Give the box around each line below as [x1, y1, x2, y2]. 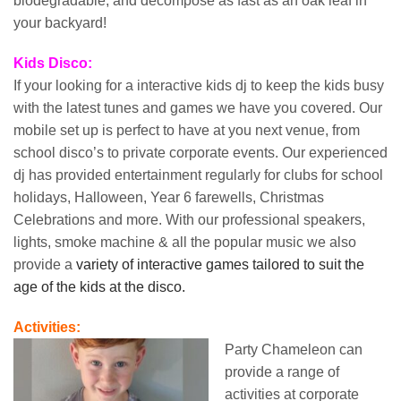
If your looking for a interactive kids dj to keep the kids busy [13, 78, 384, 93]
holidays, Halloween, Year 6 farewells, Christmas [13, 190, 324, 205]
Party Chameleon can [225, 342, 363, 357]
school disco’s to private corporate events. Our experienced [13, 145, 388, 160]
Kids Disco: [13, 55, 92, 71]
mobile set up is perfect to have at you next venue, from [13, 123, 360, 138]
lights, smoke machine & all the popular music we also [13, 235, 356, 250]
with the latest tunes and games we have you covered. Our [13, 100, 382, 115]
